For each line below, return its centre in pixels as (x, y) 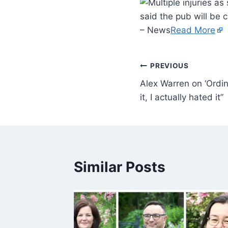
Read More (193, 30)
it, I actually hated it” (182, 97)
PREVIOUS (169, 66)
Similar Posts (120, 167)
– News (155, 30)
